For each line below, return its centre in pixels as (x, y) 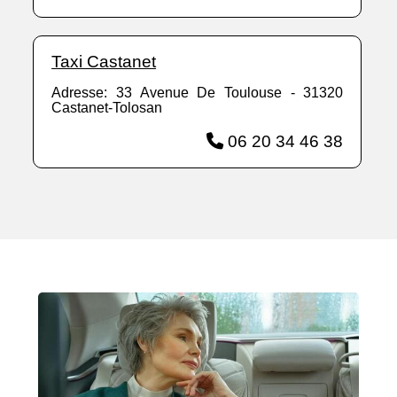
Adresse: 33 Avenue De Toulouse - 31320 (198, 93)
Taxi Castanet (104, 62)
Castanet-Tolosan (107, 108)
